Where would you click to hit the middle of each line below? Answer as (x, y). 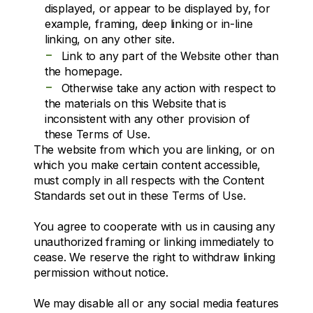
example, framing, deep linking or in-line (148, 23)
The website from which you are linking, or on (154, 149)
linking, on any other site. (109, 39)
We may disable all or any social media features (156, 303)
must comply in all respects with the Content (148, 180)
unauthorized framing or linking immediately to (153, 241)
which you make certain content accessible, (147, 165)
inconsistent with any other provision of (147, 118)
